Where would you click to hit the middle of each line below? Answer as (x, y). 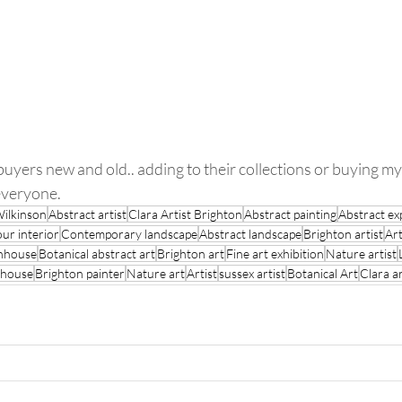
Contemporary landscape (129, 233)
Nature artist (361, 253)
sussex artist (252, 273)
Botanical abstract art (97, 253)
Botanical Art (323, 273)
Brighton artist (343, 233)
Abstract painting (290, 214)
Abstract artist (87, 214)
